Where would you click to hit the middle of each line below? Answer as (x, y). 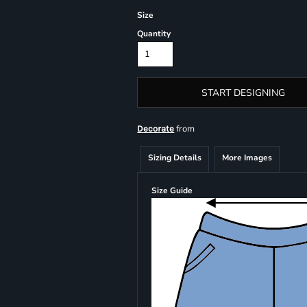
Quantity (154, 34)
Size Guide (172, 191)
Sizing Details (175, 158)
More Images (247, 158)
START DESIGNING (243, 93)
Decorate (156, 128)
